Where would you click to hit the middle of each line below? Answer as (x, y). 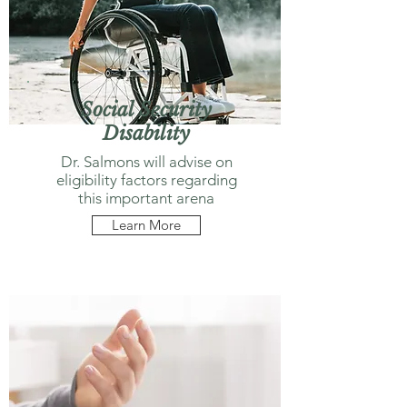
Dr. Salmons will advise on (146, 162)
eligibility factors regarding (146, 180)
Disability (146, 134)
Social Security (146, 110)
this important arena (146, 198)
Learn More (146, 225)
